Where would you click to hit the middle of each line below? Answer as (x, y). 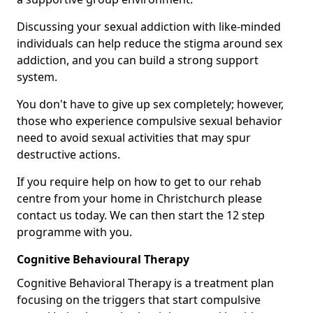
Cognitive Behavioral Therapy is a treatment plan (145, 283)
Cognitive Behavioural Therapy (103, 260)
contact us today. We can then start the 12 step (141, 216)
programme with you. (74, 232)
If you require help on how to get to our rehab (139, 182)
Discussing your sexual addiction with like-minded (149, 27)
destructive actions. (68, 155)
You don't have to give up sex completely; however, (150, 104)
